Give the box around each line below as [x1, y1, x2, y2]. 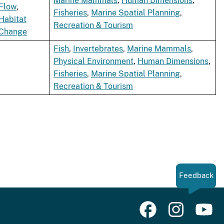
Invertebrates [73, 44, 123, 54]
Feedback [178, 171, 213, 180]
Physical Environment [53, 56, 133, 66]
